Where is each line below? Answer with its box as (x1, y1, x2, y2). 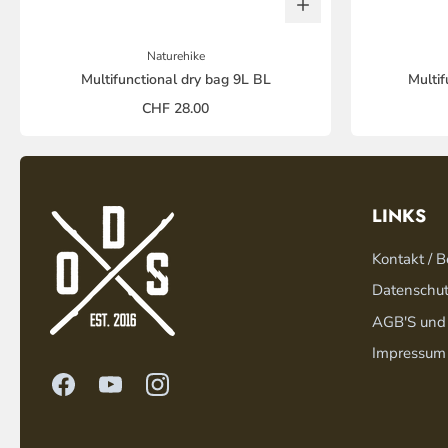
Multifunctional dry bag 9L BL (80, 69, 271, 89)
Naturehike (146, 47, 205, 64)
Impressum (371, 343, 446, 364)
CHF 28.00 (142, 98, 209, 118)
